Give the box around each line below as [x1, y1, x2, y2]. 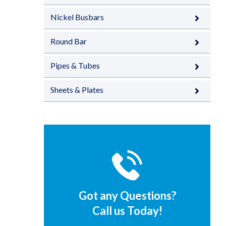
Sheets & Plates [50, 85, 103, 94]
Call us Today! [92, 204, 162, 217]
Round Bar [50, 36, 87, 46]
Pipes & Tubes [50, 61, 100, 70]
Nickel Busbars [50, 12, 104, 22]
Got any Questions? [78, 189, 176, 202]
